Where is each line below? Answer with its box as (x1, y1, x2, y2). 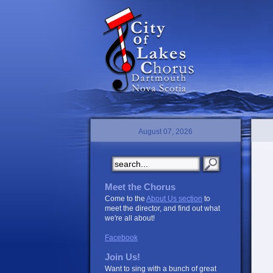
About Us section (146, 194, 202, 203)
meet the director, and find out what (105, 204, 220, 213)
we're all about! (105, 214, 155, 222)
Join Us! (105, 252, 140, 262)
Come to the (105, 194, 146, 203)
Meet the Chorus (105, 182, 175, 192)
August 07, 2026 (138, 127, 193, 136)
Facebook (105, 233, 138, 242)
